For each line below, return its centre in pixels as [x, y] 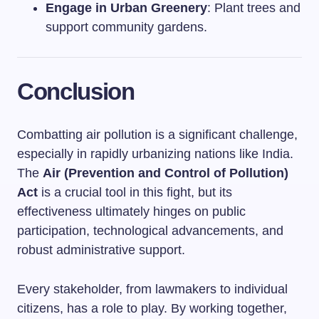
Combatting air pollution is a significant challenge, [157, 134]
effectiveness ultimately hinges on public [131, 211]
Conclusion [76, 91]
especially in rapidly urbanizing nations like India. [155, 153]
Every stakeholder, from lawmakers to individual [152, 289]
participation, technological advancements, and [150, 230]
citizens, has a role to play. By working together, [152, 308]
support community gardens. [126, 27]
